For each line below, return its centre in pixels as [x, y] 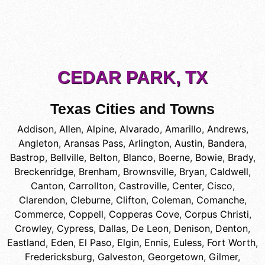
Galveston [120, 257]
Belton [103, 158]
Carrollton [91, 186]
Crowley [33, 229]
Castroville [143, 186]
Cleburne [90, 200]
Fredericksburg [59, 257]
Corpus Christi [216, 214]
